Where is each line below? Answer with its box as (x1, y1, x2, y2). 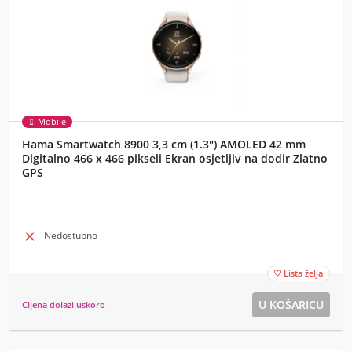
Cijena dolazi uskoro (22, 299, 105, 310)
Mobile (38, 115, 66, 127)
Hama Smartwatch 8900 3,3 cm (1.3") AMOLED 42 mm (22, 137, 306, 152)
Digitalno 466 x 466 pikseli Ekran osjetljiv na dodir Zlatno (22, 151, 328, 166)
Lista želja (284, 267, 323, 279)
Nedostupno (44, 229, 97, 242)
